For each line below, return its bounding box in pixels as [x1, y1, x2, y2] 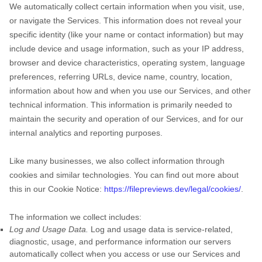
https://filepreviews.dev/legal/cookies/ [104, 184, 241, 194]
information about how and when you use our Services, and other [9, 86, 251, 95]
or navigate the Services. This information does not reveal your [9, 16, 242, 25]
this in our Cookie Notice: [9, 184, 104, 194]
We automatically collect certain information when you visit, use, [9, 2, 244, 11]
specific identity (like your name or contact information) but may [9, 30, 243, 39]
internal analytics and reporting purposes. [9, 128, 163, 137]
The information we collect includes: [9, 212, 142, 222]
